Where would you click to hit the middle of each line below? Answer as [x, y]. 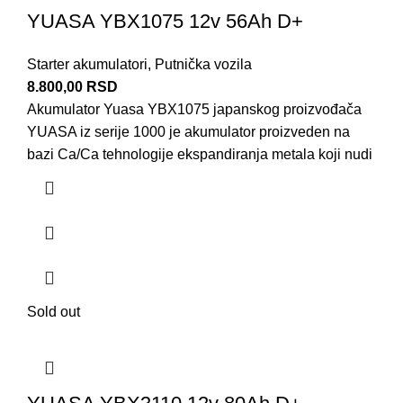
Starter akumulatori [87, 65]
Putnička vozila [203, 65]
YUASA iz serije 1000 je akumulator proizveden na [188, 132]
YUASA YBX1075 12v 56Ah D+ [165, 22]
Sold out [54, 312]
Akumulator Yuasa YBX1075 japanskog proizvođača [194, 110]
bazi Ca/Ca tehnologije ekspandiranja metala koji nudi [200, 155]
